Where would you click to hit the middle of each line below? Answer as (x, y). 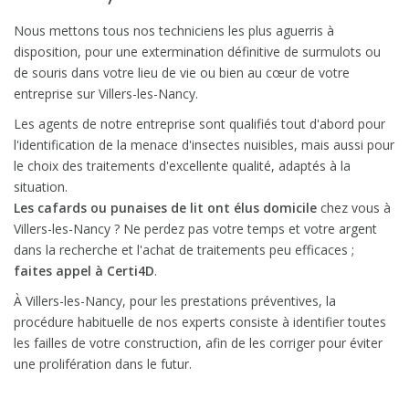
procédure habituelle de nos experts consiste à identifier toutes (200, 321)
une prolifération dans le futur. (103, 363)
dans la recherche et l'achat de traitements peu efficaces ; (184, 249)
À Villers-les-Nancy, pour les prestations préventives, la (175, 300)
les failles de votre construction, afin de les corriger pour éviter (198, 342)
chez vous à (354, 207)
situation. (41, 186)
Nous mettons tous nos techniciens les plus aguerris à (174, 30)
